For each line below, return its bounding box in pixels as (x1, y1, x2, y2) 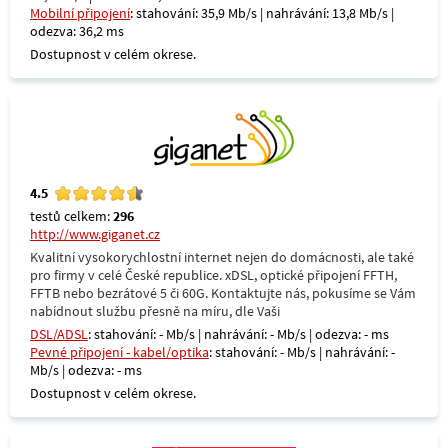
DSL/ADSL (30, 325, 88, 343)
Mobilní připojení (30, 4, 130, 22)
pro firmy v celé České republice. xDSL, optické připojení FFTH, (30, 266, 397, 284)
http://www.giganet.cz (30, 225, 160, 243)
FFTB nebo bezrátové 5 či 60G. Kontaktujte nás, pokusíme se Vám (30, 284, 416, 302)
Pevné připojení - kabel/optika (30, 343, 209, 361)
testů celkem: (30, 207, 113, 225)
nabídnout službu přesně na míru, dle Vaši (30, 302, 280, 320)
